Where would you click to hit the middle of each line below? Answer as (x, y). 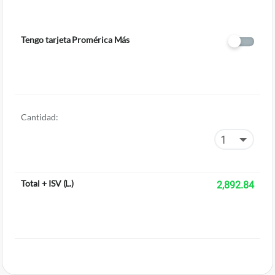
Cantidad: (40, 117)
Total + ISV (41, 184)
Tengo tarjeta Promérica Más (76, 39)
